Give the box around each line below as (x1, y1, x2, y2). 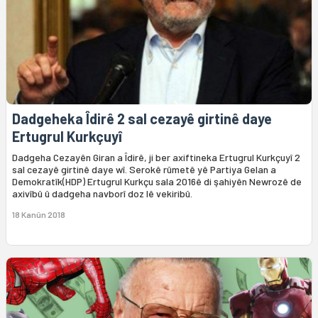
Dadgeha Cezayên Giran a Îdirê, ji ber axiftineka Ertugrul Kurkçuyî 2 (12, 151, 300, 164)
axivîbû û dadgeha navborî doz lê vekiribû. (12, 187, 192, 200)
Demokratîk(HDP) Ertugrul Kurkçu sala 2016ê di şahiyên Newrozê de (12, 175, 302, 188)
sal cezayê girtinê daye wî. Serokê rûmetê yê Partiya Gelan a (12, 163, 276, 176)
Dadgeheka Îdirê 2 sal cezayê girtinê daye (12, 110, 272, 128)
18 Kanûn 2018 (12, 209, 65, 220)
